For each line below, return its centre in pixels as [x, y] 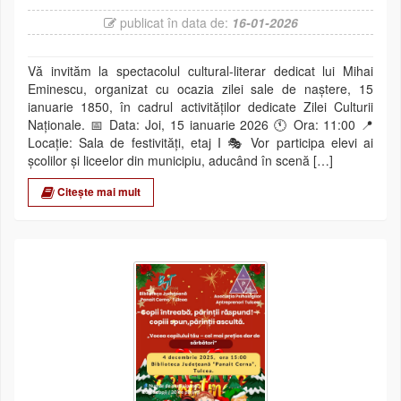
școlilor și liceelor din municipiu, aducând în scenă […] [180, 161]
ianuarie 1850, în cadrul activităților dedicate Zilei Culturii [200, 107]
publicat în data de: [174, 23]
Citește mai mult [98, 192]
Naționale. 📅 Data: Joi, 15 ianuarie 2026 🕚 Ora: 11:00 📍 [200, 125]
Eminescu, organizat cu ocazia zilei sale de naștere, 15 [200, 89]
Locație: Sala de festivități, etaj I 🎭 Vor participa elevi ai [200, 143]
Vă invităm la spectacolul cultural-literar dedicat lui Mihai [200, 71]
